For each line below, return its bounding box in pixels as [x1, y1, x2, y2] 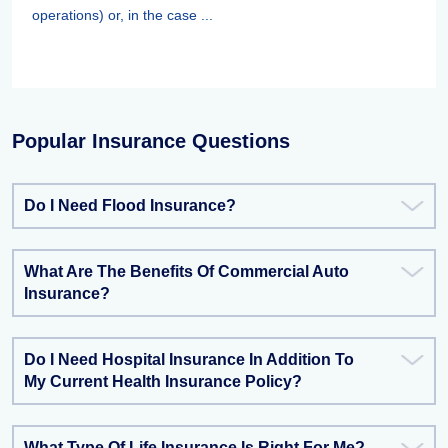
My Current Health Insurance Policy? [24, 373, 302, 390]
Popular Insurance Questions [12, 130, 290, 152]
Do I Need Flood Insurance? [24, 197, 236, 214]
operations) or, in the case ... [32, 7, 213, 23]
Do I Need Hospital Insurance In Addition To [24, 351, 354, 368]
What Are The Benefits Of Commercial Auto [24, 263, 349, 280]
